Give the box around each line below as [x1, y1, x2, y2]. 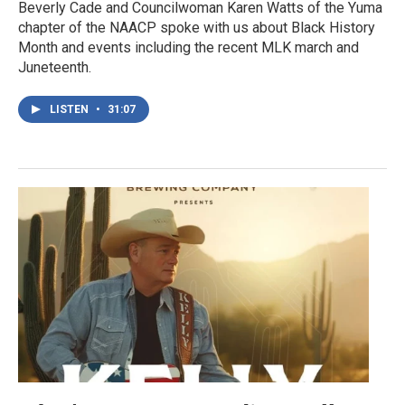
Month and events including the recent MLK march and [18, 38, 359, 56]
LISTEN [50, 102, 91, 116]
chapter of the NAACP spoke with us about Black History [18, 18, 375, 36]
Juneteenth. [18, 58, 91, 76]
